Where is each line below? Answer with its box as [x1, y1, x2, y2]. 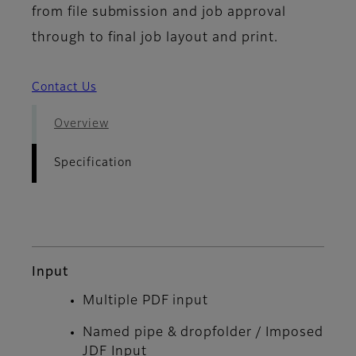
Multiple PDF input [83, 295, 209, 308]
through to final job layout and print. [32, 32, 278, 45]
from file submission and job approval [32, 6, 286, 20]
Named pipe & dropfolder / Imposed [83, 327, 323, 340]
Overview [54, 118, 109, 130]
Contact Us [32, 82, 97, 94]
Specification [54, 157, 132, 169]
